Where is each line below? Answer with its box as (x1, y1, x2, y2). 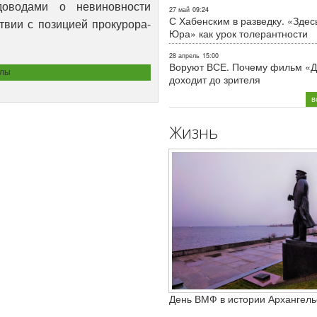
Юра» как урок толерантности (169, 25, 308, 40)
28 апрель (169, 50, 200, 60)
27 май (169, 4, 190, 14)
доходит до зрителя (169, 71, 260, 86)
